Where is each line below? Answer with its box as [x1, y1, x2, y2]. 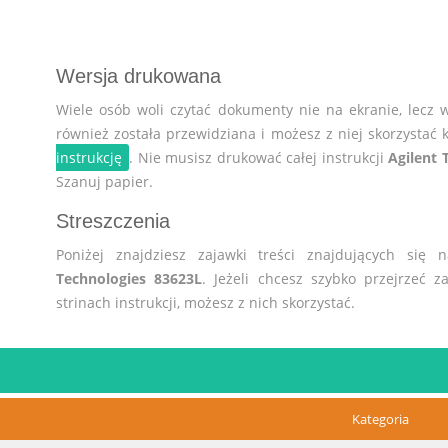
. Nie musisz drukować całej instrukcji [129, 148, 389, 168]
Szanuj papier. [56, 172, 154, 192]
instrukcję [56, 148, 123, 168]
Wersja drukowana [56, 65, 222, 88]
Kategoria [352, 410, 409, 429]
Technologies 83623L [56, 269, 203, 289]
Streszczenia [56, 210, 171, 233]
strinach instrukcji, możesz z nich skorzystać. [56, 293, 356, 313]
